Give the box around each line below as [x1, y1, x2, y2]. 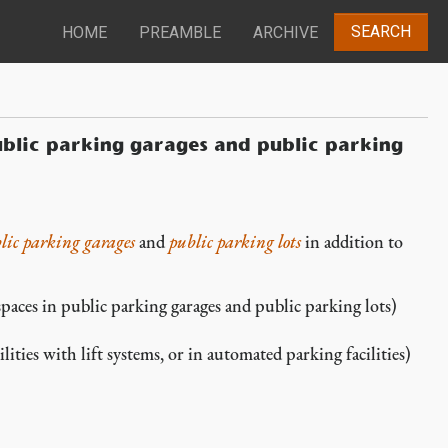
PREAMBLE [139, 23, 221, 43]
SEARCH [351, 22, 411, 42]
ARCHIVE [253, 23, 318, 43]
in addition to [301, 230, 403, 253]
